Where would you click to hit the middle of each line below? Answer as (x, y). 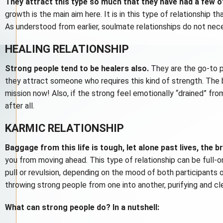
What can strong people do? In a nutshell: (82, 207)
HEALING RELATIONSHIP (67, 49)
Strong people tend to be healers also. (77, 68)
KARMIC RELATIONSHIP (64, 128)
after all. (20, 106)
